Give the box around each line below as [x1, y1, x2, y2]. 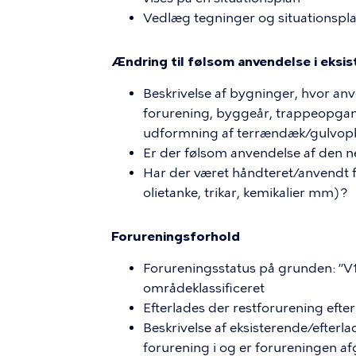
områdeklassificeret [143, 281, 265, 296]
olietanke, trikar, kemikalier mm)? [143, 185, 348, 200]
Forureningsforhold [111, 229, 240, 244]
